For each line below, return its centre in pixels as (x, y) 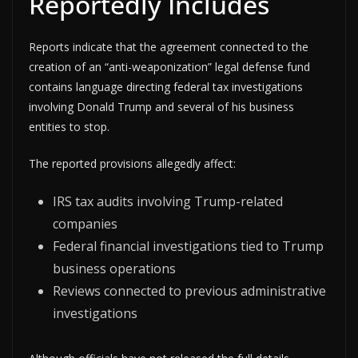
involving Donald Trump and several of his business (161, 106)
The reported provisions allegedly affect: (132, 163)
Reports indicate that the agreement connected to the (169, 46)
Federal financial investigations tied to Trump (188, 246)
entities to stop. (69, 126)
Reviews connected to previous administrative (189, 290)
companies (85, 223)
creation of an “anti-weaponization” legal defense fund (169, 66)
